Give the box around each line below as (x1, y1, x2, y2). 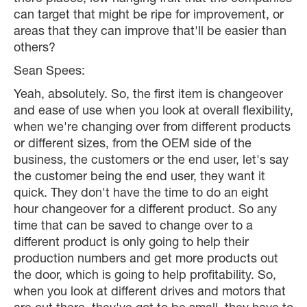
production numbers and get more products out (14, 254, 278, 267)
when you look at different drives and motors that (14, 286, 286, 299)
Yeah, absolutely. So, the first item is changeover (14, 89, 283, 102)
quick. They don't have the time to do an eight (14, 188, 269, 201)
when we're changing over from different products (14, 122, 291, 135)
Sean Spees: (14, 66, 85, 79)
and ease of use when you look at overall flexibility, (14, 106, 293, 119)
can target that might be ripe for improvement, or (14, 10, 284, 23)
